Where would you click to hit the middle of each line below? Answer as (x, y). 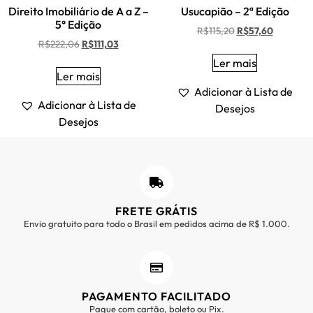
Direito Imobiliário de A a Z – (78, 12)
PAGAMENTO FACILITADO (156, 297)
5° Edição (78, 25)
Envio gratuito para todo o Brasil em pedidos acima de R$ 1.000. (156, 224)
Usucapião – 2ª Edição (235, 12)
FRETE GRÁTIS (156, 211)
